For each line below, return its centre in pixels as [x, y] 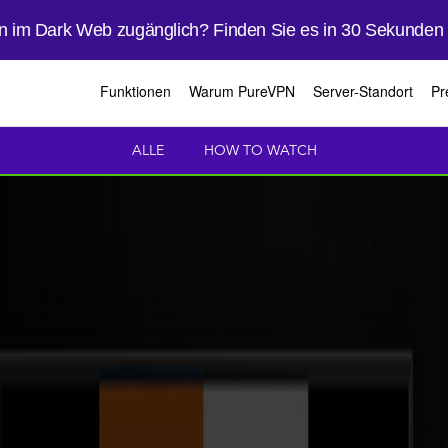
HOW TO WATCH [260, 151]
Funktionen [135, 91]
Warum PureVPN [242, 91]
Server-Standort [363, 91]
